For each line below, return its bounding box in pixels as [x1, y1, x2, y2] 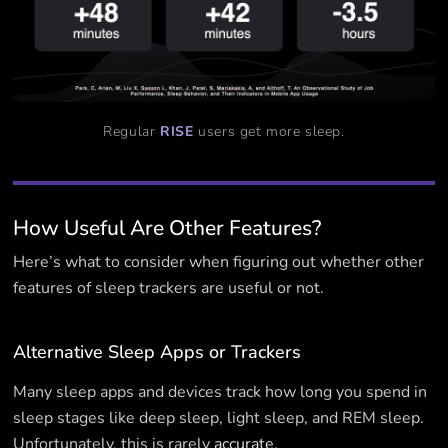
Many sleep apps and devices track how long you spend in [13, 380, 428, 403]
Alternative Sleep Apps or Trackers [13, 339, 302, 364]
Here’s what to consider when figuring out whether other [13, 250, 425, 273]
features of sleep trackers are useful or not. [13, 276, 325, 299]
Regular [103, 121, 161, 141]
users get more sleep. [193, 121, 345, 141]
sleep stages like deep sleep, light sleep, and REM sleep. [13, 406, 425, 429]
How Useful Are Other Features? [13, 213, 322, 242]
